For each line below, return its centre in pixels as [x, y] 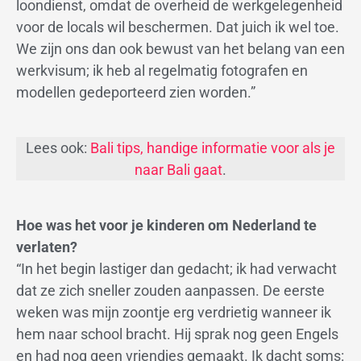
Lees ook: [58, 148]
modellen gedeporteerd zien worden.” [136, 92]
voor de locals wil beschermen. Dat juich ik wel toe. [178, 27]
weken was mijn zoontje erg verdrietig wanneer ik [174, 313]
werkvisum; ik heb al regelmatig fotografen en [162, 70]
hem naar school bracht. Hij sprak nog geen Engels [177, 334]
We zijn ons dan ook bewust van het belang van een [180, 48]
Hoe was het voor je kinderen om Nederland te [166, 226]
